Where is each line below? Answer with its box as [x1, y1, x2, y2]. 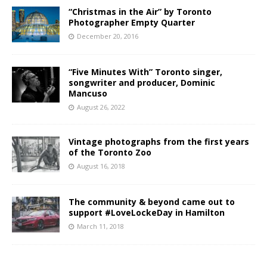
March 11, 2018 [77, 222, 124, 231]
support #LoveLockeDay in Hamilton [69, 207, 225, 219]
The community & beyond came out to [69, 196, 235, 208]
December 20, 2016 [77, 32, 138, 41]
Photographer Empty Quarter [69, 17, 195, 29]
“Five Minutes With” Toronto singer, [69, 66, 222, 78]
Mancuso [69, 88, 107, 100]
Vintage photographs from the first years [69, 136, 249, 148]
